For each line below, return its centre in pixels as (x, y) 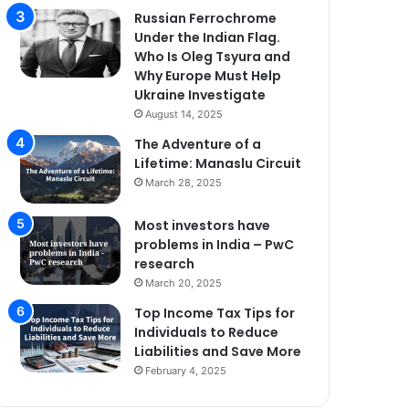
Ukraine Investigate (200, 95)
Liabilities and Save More (218, 351)
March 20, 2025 (184, 283)
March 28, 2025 (184, 183)
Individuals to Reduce (207, 332)
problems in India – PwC (215, 245)
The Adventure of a (198, 144)
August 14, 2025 (184, 114)
